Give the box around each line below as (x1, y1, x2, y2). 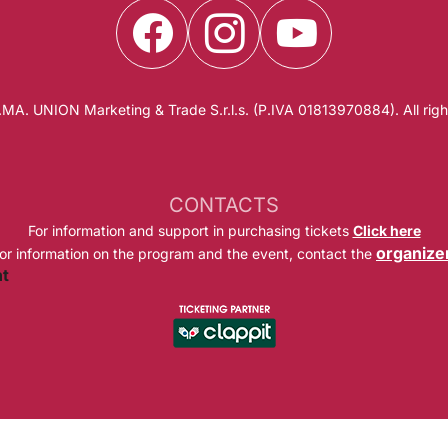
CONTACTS (169, 193, 279, 218)
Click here (352, 222, 421, 240)
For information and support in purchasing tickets (27, 222, 353, 240)
